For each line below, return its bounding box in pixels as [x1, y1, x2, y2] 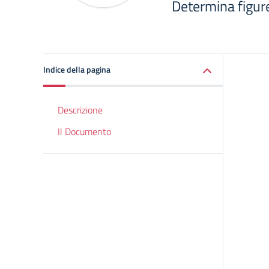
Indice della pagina [43, 63, 110, 76]
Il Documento [58, 124, 111, 139]
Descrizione [58, 103, 103, 117]
